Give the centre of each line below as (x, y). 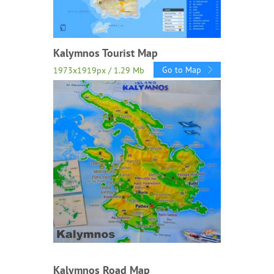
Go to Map (181, 70)
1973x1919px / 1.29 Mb (98, 71)
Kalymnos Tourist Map (105, 53)
